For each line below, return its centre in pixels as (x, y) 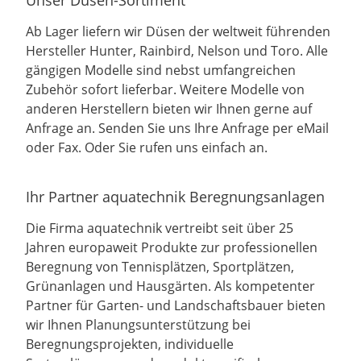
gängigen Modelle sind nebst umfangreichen (161, 71)
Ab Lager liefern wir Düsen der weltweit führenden (178, 32)
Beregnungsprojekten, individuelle (130, 344)
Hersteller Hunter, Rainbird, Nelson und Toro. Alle (177, 51)
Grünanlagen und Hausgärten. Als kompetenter (170, 286)
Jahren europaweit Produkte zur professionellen (172, 248)
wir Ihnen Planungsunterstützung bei (138, 325)
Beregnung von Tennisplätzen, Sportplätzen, (160, 267)
